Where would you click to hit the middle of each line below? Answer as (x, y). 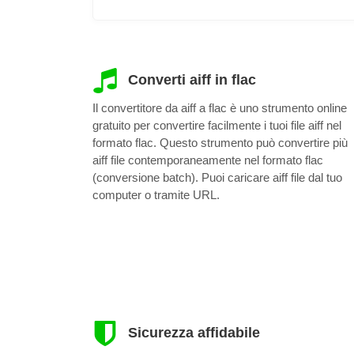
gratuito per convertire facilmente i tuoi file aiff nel (217, 125)
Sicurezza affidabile (192, 332)
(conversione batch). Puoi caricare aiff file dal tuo (217, 177)
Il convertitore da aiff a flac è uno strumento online (220, 107)
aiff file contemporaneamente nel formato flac (208, 160)
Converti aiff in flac (190, 79)
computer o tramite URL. (156, 194)
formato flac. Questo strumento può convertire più (220, 142)
